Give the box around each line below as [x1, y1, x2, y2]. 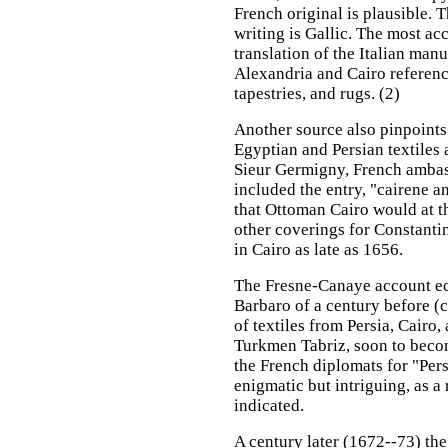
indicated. [234, 396, 304, 415]
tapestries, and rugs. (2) [234, 84, 400, 103]
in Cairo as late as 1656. [234, 240, 403, 259]
